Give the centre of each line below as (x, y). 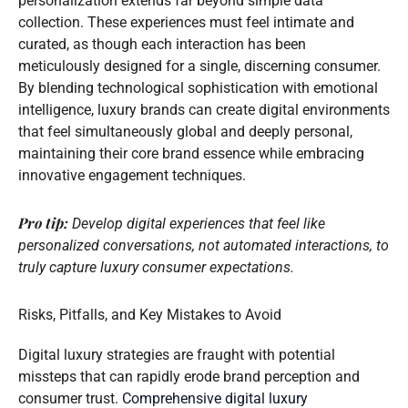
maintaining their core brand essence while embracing (191, 153)
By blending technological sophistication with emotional (198, 87)
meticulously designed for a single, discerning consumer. (199, 66)
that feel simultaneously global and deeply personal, (185, 131)
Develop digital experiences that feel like (199, 223)
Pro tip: (43, 222)
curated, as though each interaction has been (162, 44)
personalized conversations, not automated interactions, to (204, 245)
